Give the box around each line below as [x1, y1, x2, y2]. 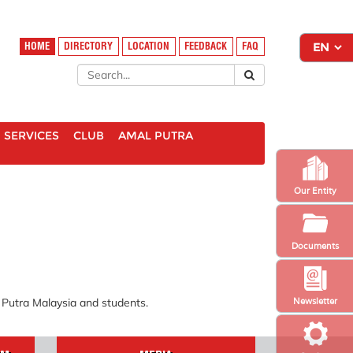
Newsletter [292, 295, 337, 307]
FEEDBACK [184, 40, 228, 53]
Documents [291, 240, 339, 251]
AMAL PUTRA [118, 128, 193, 143]
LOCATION [128, 40, 170, 53]
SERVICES [4, 128, 59, 143]
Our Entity [293, 184, 336, 196]
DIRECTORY [64, 40, 113, 53]
